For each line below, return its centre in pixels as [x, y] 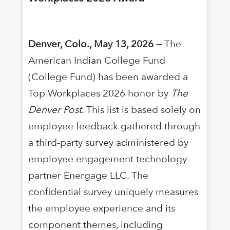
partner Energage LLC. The [88, 175]
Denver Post [55, 109]
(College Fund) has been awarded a [108, 76]
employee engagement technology [107, 159]
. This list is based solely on [141, 109]
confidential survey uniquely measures [113, 191]
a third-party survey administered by [108, 142]
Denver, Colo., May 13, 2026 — [95, 44]
